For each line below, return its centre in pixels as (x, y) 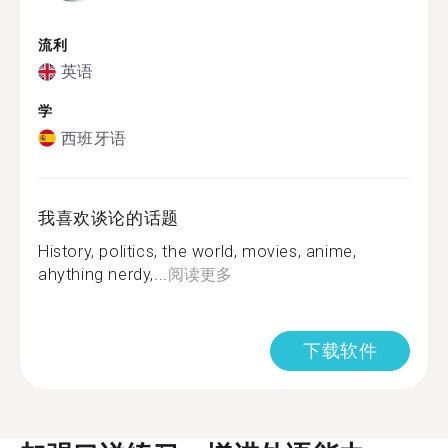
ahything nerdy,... (103, 274)
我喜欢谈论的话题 (108, 217)
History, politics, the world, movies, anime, (197, 251)
